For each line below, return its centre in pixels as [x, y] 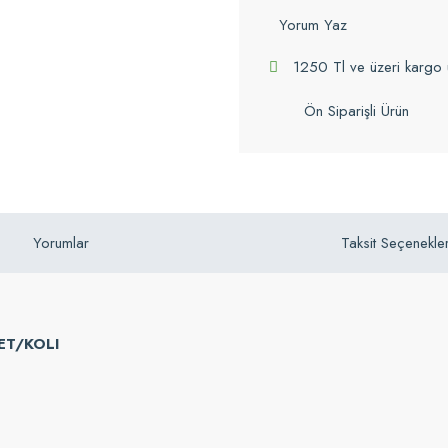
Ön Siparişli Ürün [356, 110]
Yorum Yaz [313, 25]
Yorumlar [61, 243]
